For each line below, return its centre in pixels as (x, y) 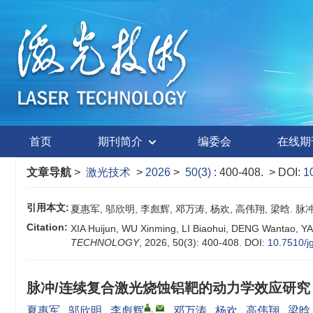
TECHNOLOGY (105, 242)
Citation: (47, 227)
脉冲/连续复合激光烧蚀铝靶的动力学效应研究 (168, 288)
